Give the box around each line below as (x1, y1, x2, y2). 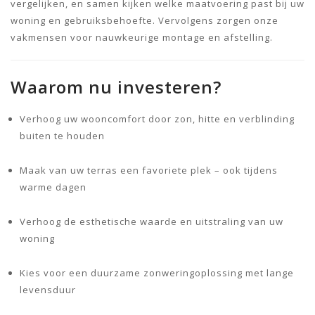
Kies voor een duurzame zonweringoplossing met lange (20, 266, 294, 279)
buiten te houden (20, 129, 105, 142)
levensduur (20, 283, 76, 296)
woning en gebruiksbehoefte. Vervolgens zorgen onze (11, 13, 278, 27)
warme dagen (20, 180, 86, 193)
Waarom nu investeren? (11, 75, 221, 98)
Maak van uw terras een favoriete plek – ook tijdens (20, 163, 278, 176)
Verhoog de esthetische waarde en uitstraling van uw (20, 214, 283, 228)
